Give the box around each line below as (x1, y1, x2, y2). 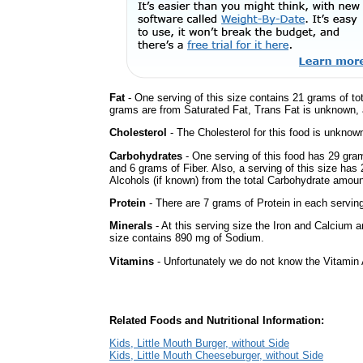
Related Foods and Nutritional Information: (109, 314, 324, 327)
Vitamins (109, 254, 154, 267)
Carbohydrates (109, 149, 182, 162)
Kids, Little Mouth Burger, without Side (109, 337, 289, 350)
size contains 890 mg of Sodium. (109, 232, 264, 245)
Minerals (109, 220, 152, 233)
